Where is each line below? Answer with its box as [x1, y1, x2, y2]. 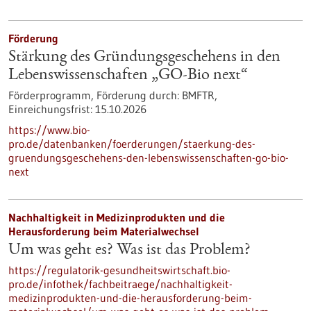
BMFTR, [179, 88, 217, 102]
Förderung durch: [96, 88, 179, 102]
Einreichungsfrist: [8, 102, 92, 116]
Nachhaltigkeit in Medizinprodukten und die [8, 210, 225, 224]
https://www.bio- [8, 123, 90, 137]
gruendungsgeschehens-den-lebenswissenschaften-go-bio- [8, 151, 289, 165]
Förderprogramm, [8, 88, 96, 102]
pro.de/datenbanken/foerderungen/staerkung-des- [8, 137, 255, 151]
